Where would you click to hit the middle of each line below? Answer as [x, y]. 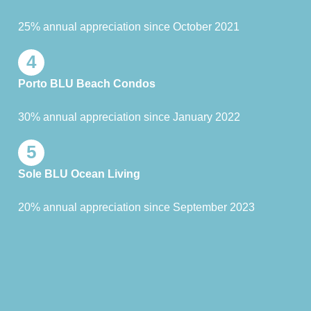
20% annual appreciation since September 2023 [136, 207]
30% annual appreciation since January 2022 [129, 117]
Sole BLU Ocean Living [79, 174]
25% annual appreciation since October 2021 [129, 26]
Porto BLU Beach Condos [87, 83]
